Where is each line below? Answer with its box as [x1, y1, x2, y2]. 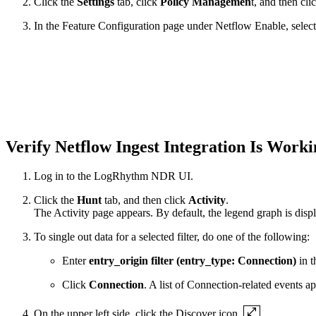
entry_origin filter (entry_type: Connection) [89, 255, 296, 267]
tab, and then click [102, 194, 188, 207]
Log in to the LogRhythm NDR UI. [34, 170, 193, 183]
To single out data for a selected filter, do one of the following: [34, 231, 310, 243]
